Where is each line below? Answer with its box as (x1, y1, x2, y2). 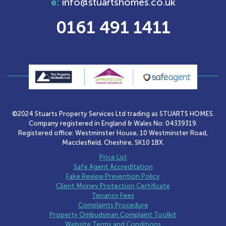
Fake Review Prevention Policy (66, 172, 160, 180)
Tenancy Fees (92, 191, 134, 199)
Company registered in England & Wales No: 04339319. (28, 119, 198, 127)
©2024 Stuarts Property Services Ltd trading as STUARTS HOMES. (12, 109, 214, 118)
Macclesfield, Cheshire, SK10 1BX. (62, 138, 164, 146)
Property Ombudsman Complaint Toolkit (49, 210, 177, 218)
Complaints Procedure (78, 201, 148, 209)
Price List (99, 153, 127, 161)
